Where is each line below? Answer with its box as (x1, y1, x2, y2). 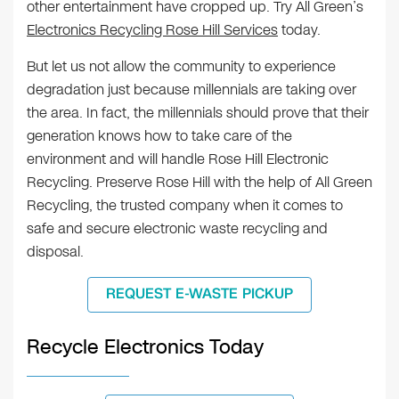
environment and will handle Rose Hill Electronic (27, 149, 329, 170)
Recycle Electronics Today (27, 333, 264, 362)
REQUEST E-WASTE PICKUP (106, 283, 293, 305)
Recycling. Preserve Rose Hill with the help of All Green (27, 172, 372, 193)
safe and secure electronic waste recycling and (27, 218, 328, 240)
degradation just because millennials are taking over (27, 79, 356, 101)
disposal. (27, 241, 84, 263)
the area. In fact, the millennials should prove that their (27, 102, 369, 124)
